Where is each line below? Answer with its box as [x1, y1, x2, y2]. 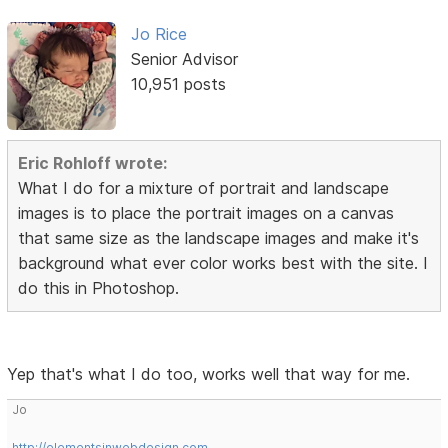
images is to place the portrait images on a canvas [18, 202, 395, 223]
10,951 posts [130, 73, 226, 94]
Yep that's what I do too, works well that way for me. [7, 363, 411, 384]
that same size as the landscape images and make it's [18, 227, 420, 248]
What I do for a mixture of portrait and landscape [18, 177, 390, 198]
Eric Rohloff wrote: [18, 152, 168, 173]
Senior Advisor [130, 48, 238, 69]
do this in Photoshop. [18, 277, 180, 298]
